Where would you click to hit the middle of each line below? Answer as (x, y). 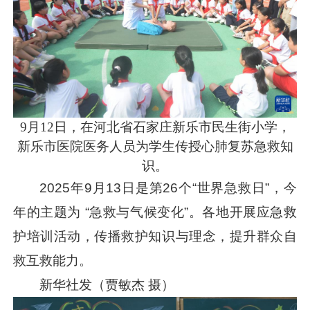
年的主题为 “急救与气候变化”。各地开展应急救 (155, 212)
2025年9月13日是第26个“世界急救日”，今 (168, 188)
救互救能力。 (53, 261)
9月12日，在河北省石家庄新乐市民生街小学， (155, 127)
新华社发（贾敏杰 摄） (107, 285)
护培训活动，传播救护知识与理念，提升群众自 (155, 237)
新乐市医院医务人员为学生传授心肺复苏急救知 (155, 147)
